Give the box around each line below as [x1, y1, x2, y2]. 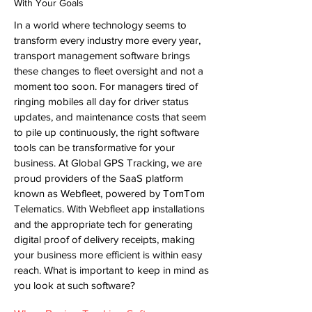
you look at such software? [14, 279, 135, 291]
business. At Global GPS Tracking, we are [14, 157, 202, 169]
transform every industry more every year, [14, 34, 201, 46]
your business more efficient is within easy [14, 249, 202, 260]
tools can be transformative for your [14, 141, 175, 153]
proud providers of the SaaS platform [14, 172, 183, 184]
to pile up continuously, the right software [14, 126, 199, 138]
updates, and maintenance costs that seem [14, 111, 206, 123]
